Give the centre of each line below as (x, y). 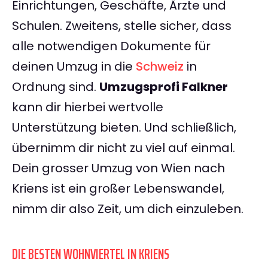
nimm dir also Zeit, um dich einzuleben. (128, 209)
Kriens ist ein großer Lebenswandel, (118, 189)
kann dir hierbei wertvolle (88, 107)
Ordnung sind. (56, 87)
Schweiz (160, 67)
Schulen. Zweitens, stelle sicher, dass (122, 26)
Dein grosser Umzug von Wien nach (118, 168)
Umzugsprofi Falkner (164, 87)
